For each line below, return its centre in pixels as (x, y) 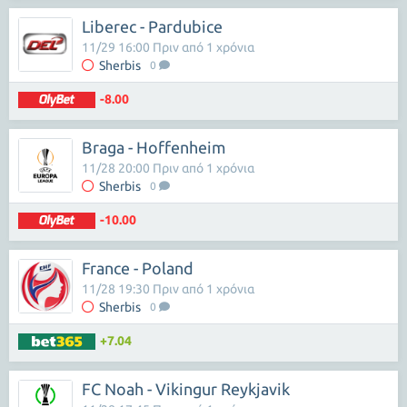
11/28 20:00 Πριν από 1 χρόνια (168, 168)
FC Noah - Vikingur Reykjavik (186, 389)
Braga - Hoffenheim (154, 147)
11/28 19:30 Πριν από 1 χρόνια (168, 289)
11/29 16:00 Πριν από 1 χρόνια (168, 47)
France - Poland (138, 268)
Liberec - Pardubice (152, 26)
